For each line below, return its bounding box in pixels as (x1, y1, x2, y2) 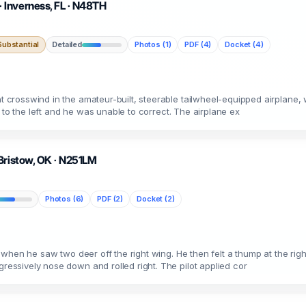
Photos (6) (44, 194, 84, 204)
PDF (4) (184, 40, 212, 49)
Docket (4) (225, 40, 264, 49)
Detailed (52, 40, 82, 49)
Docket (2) (137, 194, 175, 204)
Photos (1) (134, 40, 171, 49)
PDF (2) (97, 194, 124, 204)
